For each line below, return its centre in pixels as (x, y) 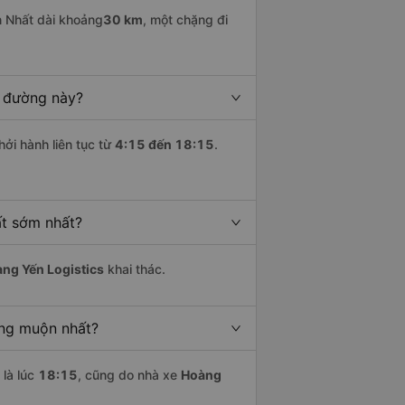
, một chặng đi (185, 20)
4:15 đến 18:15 (165, 145)
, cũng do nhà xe (129, 375)
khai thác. (135, 269)
